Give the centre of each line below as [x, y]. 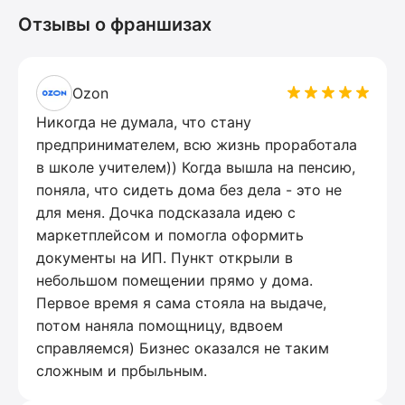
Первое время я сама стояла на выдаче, [181, 302]
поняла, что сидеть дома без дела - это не [189, 189]
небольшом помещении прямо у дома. [174, 280]
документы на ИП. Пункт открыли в [165, 257]
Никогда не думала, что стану [144, 122]
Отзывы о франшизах [115, 24]
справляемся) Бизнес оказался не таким [183, 348]
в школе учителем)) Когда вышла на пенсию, [196, 167]
